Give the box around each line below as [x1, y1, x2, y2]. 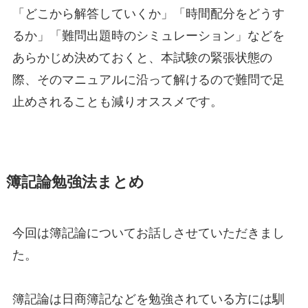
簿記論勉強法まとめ [5, 174, 144, 191]
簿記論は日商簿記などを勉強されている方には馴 [12, 292, 285, 307]
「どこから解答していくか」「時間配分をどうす [12, 7, 285, 21]
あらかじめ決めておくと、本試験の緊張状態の [12, 51, 272, 65]
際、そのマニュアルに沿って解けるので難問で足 [12, 73, 285, 87]
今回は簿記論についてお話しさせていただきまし [12, 226, 285, 241]
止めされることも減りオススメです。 [12, 95, 223, 109]
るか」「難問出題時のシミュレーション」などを [12, 29, 285, 43]
